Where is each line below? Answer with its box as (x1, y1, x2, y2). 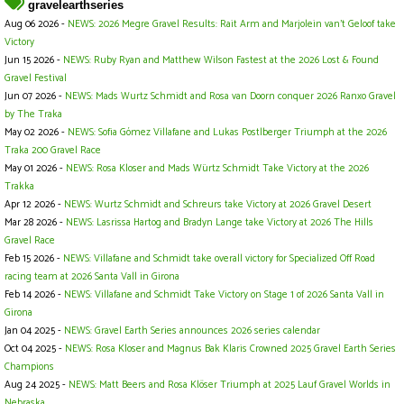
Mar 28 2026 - (5, 215, 66, 232)
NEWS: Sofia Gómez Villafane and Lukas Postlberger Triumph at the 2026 (68, 124, 387, 142)
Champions (5, 359, 54, 376)
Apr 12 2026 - (5, 197, 64, 214)
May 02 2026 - (5, 124, 68, 142)
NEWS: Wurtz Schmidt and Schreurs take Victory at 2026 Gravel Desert (64, 197, 372, 214)
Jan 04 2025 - (5, 323, 64, 340)
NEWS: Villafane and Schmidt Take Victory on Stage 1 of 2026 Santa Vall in (64, 287, 384, 304)
